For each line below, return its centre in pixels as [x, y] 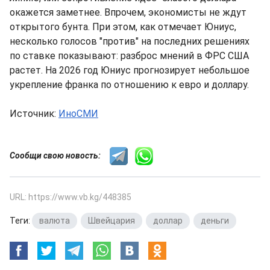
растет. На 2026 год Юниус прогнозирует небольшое [130, 71]
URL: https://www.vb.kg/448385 [71, 197]
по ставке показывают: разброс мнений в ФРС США [129, 56]
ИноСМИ [78, 114]
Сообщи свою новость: [60, 156]
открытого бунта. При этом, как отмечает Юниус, [123, 27]
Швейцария [111, 221]
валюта [55, 221]
